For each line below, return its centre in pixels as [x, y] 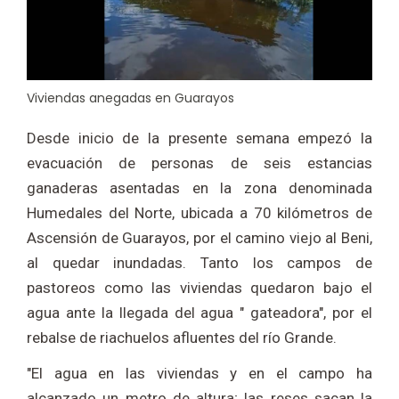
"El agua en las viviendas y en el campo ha [199, 374]
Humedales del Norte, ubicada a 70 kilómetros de [199, 213]
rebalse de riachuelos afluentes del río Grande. [182, 338]
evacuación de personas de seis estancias [199, 163]
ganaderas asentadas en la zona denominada [199, 188]
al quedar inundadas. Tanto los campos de [199, 263]
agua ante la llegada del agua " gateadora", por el [199, 313]
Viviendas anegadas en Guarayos [130, 98]
